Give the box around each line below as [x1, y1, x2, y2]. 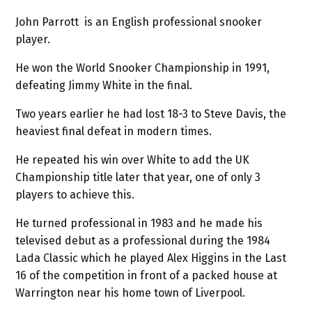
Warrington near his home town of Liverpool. [15, 286, 246, 300]
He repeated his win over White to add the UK [15, 153, 250, 167]
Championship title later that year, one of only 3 [15, 171, 261, 185]
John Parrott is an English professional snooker [15, 15, 263, 29]
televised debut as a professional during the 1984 [15, 234, 271, 248]
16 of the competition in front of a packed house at [15, 269, 278, 283]
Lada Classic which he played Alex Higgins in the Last [15, 251, 287, 265]
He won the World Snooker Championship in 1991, [15, 61, 270, 75]
